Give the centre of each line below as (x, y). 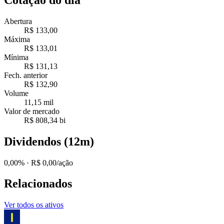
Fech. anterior (26, 75)
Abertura (18, 21)
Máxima (17, 39)
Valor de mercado (32, 111)
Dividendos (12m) (49, 141)
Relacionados (38, 184)
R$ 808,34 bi (45, 120)
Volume (16, 93)
